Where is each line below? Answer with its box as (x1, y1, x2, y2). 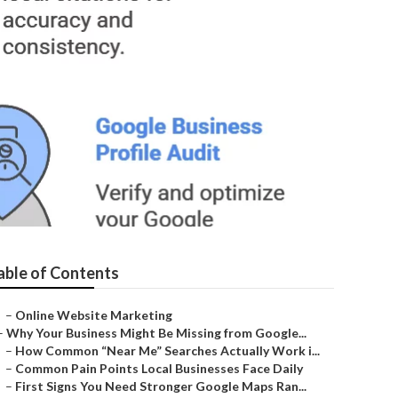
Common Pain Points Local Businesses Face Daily (15, 361, 303, 376)
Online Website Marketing (15, 307, 172, 322)
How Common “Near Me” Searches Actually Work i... (15, 343, 320, 358)
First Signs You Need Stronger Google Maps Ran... (15, 378, 306, 394)
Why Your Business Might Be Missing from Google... (6, 325, 306, 340)
